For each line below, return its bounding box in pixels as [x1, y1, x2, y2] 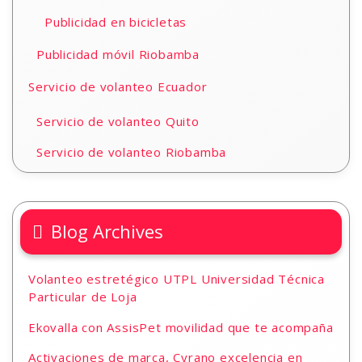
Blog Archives [51, 219, 163, 243]
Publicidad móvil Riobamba [36, 46, 200, 62]
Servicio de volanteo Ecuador [28, 78, 208, 95]
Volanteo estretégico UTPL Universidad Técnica [28, 271, 325, 287]
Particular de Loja [28, 288, 137, 305]
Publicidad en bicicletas [44, 14, 187, 30]
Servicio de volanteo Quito [36, 113, 200, 129]
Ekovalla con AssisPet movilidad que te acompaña [28, 319, 334, 335]
